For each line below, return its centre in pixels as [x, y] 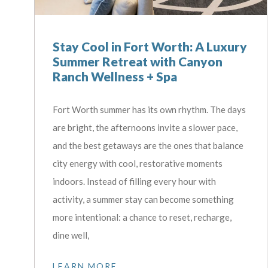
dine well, [71, 235]
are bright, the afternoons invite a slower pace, [145, 127]
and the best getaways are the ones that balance [148, 145]
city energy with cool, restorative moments [138, 163]
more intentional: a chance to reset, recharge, [142, 217]
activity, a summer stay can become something [144, 199]
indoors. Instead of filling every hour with [135, 181]
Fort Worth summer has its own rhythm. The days [150, 109]
